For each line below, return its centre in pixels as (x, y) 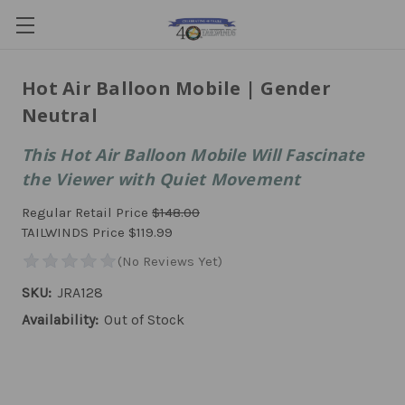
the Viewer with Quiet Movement (161, 179)
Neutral (60, 115)
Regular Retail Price (87, 212)
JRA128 (80, 292)
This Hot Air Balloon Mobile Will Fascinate (193, 155)
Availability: (60, 320)
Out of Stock (144, 320)
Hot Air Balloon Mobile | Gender (176, 88)
